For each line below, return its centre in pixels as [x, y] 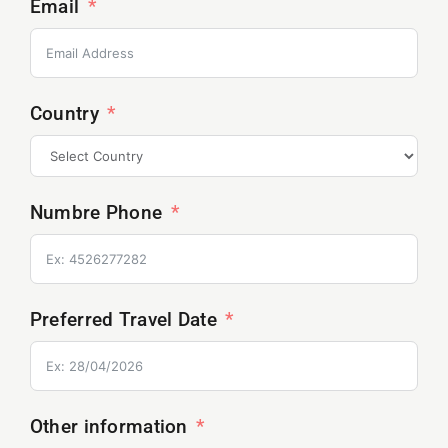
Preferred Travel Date [123, 319]
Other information [108, 426]
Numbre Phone [96, 212]
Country [64, 113]
